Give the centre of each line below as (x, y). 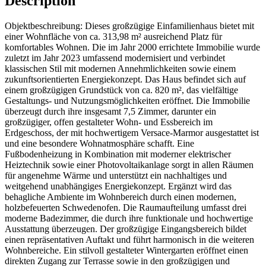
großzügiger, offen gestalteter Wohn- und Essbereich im (109, 122)
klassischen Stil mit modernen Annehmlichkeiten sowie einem (120, 68)
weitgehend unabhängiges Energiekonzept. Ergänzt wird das (118, 186)
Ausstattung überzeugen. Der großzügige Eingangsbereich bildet (126, 229)
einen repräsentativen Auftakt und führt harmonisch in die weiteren (129, 239)
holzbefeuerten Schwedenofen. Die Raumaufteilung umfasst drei (126, 207)
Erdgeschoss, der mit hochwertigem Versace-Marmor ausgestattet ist (132, 132)
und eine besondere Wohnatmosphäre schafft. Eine (99, 143)
